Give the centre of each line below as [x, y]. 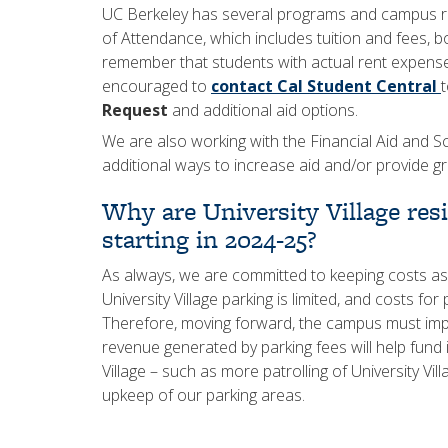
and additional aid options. [263, 110]
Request [135, 110]
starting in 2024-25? [209, 239]
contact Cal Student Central [326, 86]
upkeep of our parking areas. [203, 395]
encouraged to [156, 86]
